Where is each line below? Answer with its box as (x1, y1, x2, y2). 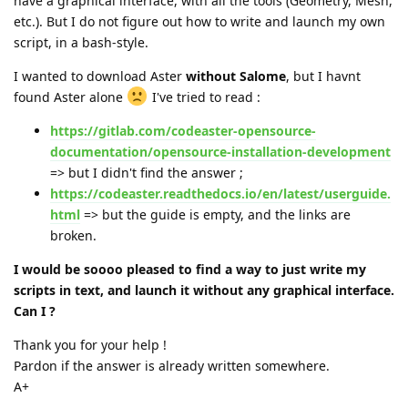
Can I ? (14, 301, 56, 320)
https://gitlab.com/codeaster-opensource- (50, 121, 316, 139)
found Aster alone (14, 87, 127, 106)
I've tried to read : (148, 87, 260, 106)
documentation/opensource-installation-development (50, 142, 391, 160)
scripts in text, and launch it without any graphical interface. (14, 280, 394, 299)
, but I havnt (286, 66, 361, 85)
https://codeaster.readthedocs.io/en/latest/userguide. (50, 184, 391, 202)
